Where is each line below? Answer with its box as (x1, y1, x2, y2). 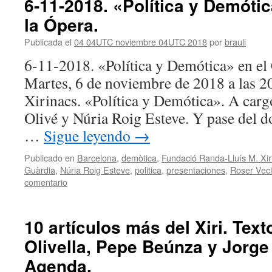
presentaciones (166, 163, 225, 176)
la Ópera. (24, 12, 98, 37)
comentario (24, 175, 67, 188)
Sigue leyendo (44, 125, 134, 146)
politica (135, 163, 161, 176)
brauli (225, 35, 246, 48)
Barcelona (77, 151, 117, 164)
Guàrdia (24, 163, 55, 176)
